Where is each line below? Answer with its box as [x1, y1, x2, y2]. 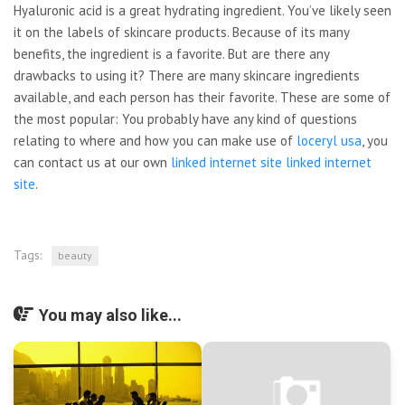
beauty [58, 249, 92, 262]
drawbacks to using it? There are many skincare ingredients [14, 67, 360, 84]
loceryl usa [297, 132, 362, 149]
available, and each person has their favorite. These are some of [14, 89, 391, 106]
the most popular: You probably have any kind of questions [14, 110, 357, 127]
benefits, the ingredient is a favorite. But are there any [14, 45, 329, 62]
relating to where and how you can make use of [14, 132, 297, 149]
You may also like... [39, 306, 182, 325]
